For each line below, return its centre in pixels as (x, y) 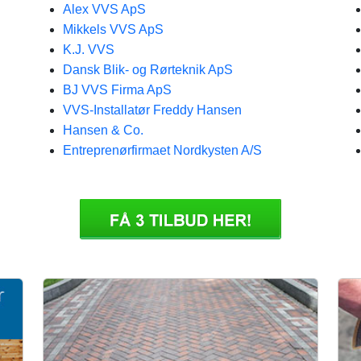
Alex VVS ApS (104, 9)
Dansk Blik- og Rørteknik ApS (148, 70)
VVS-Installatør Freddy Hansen (152, 110)
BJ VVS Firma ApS (117, 90)
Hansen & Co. (103, 130)
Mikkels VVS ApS (113, 29)
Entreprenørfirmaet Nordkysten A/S (162, 150)
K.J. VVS (89, 50)
